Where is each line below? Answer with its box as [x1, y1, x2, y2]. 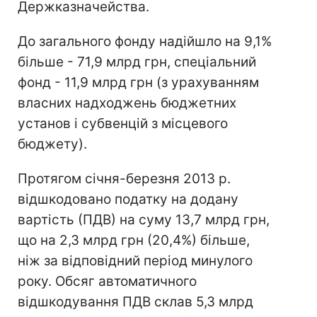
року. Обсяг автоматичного [18, 273, 197, 289]
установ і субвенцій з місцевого [18, 115, 228, 132]
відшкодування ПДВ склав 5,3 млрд [18, 294, 253, 310]
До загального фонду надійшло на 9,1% [18, 33, 272, 50]
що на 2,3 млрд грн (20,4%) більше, [18, 232, 250, 248]
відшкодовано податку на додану [18, 191, 238, 207]
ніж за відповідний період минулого [18, 253, 253, 269]
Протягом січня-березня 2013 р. [18, 171, 231, 187]
